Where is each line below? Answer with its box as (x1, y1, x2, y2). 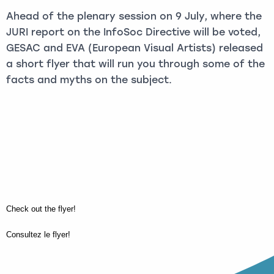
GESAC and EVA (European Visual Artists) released (6, 42, 263, 54)
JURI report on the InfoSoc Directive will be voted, (6, 26, 261, 38)
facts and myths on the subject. (6, 74, 172, 86)
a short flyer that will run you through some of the (6, 58, 265, 70)
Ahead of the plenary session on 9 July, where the (6, 10, 262, 22)
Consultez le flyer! (6, 230, 70, 239)
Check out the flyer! (6, 204, 76, 213)
